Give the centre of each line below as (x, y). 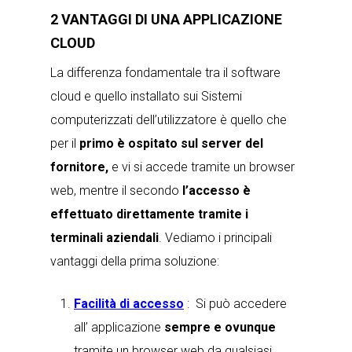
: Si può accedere (235, 304)
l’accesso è (215, 191)
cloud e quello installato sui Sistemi (146, 96)
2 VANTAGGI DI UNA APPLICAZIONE (166, 19)
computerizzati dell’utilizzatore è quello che (169, 120)
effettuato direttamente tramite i (149, 214)
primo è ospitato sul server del (170, 143)
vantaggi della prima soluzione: (135, 261)
